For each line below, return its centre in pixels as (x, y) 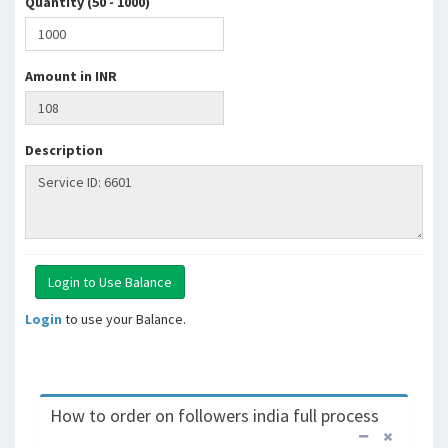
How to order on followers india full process (214, 415)
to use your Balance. (124, 319)
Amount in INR (71, 76)
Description (64, 150)
